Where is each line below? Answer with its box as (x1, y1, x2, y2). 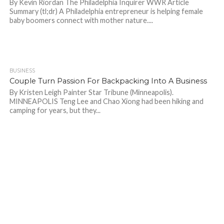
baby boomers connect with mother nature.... (9, 15, 153, 24)
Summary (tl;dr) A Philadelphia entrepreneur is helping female (9, 6, 203, 15)
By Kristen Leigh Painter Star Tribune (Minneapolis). (9, 87, 173, 96)
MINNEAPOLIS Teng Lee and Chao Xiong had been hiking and (9, 96, 203, 105)
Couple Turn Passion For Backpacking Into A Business (9, 76, 207, 85)
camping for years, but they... (9, 105, 100, 114)
